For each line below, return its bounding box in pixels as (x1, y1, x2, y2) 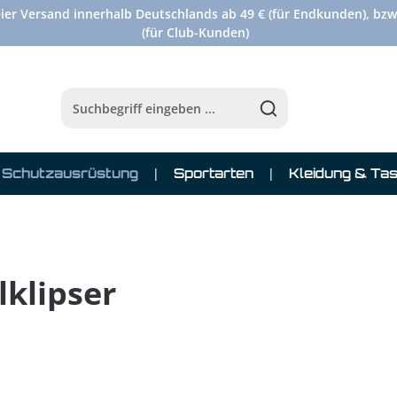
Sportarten (174, 165, 253, 182)
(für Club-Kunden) (141, 24, 249, 41)
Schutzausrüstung (2, 165, 138, 182)
